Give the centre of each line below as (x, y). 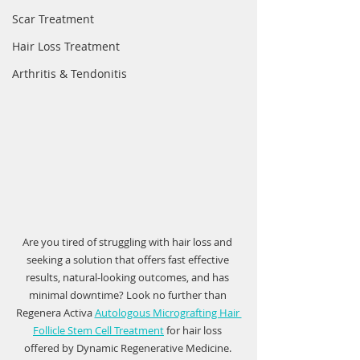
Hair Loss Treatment (66, 46)
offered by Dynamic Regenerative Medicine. (129, 348)
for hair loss (194, 330)
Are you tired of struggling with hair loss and (129, 242)
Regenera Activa (55, 313)
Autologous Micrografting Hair (168, 313)
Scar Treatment (53, 19)
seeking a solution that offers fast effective (129, 260)
